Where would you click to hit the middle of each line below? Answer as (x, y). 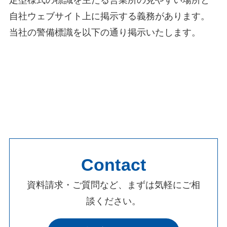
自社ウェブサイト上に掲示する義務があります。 (109, 16)
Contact (113, 164)
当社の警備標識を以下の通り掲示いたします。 (106, 32)
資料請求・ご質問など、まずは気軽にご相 (113, 185)
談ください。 (113, 201)
